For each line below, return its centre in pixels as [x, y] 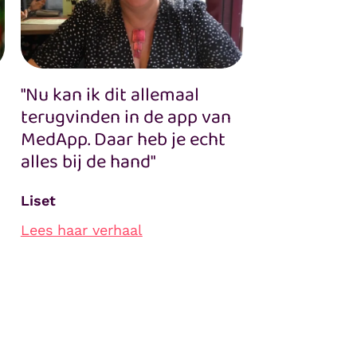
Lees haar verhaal [81, 229]
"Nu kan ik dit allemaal [110, 95]
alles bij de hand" [88, 162]
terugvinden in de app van [126, 117]
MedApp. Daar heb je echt [123, 139]
